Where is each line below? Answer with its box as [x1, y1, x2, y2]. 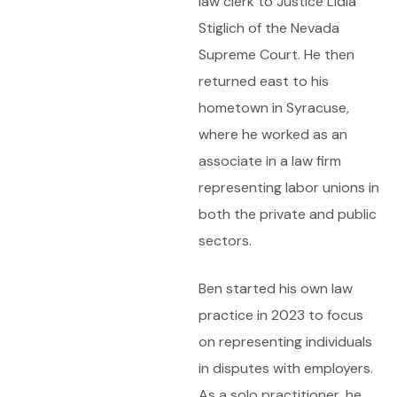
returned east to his [198, 72, 329, 90]
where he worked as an [198, 125, 347, 144]
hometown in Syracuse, [198, 98, 349, 117]
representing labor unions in [198, 178, 379, 197]
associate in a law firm [198, 152, 341, 170]
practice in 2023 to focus [198, 306, 363, 324]
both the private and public [198, 205, 377, 223]
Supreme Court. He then [198, 45, 354, 64]
